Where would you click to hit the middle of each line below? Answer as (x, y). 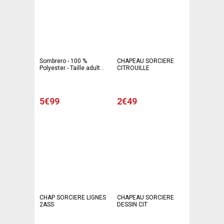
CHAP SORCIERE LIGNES (73, 198)
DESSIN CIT (132, 205)
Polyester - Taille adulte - (73, 68)
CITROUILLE (133, 68)
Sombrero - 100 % (63, 61)
